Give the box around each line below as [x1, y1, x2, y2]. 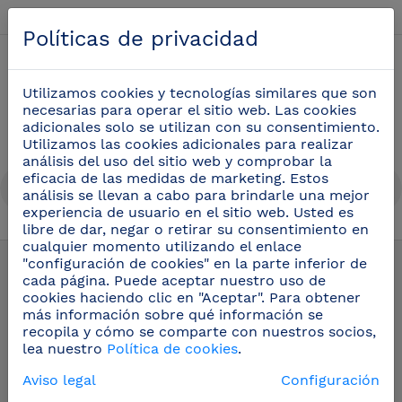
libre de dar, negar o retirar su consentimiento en [22, 221, 369, 238]
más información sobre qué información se [22, 306, 323, 323]
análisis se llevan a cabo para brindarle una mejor [22, 187, 370, 204]
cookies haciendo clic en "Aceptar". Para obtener [22, 289, 361, 306]
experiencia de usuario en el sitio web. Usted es [22, 204, 354, 221]
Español [226, 8, 283, 25]
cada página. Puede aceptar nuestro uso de [22, 272, 326, 289]
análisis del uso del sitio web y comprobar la [22, 153, 332, 170]
